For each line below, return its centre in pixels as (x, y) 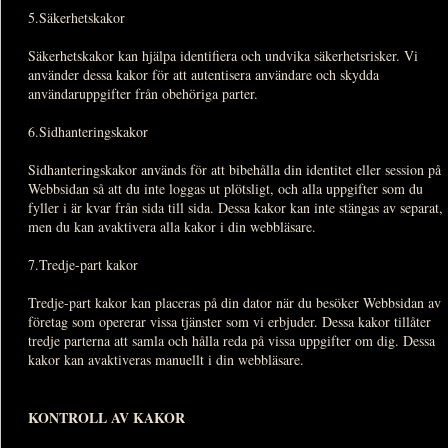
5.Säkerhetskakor (76, 17)
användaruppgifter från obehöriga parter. (143, 93)
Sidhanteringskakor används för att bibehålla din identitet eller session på (234, 169)
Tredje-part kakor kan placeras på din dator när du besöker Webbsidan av (234, 302)
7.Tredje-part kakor (83, 264)
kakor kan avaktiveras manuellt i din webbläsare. (166, 359)
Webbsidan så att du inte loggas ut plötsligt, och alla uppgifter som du (225, 188)
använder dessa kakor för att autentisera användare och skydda (203, 74)
